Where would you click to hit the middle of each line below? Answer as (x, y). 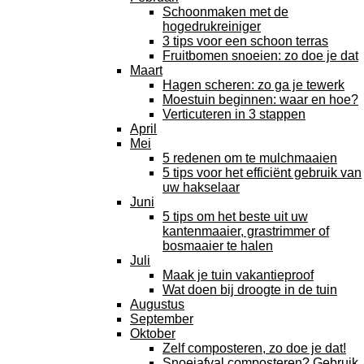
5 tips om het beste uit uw (235, 217)
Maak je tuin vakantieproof (238, 275)
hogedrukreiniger (212, 26)
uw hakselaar (201, 187)
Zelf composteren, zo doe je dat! (254, 348)
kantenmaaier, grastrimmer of (246, 231)
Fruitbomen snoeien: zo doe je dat (260, 56)
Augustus (157, 304)
